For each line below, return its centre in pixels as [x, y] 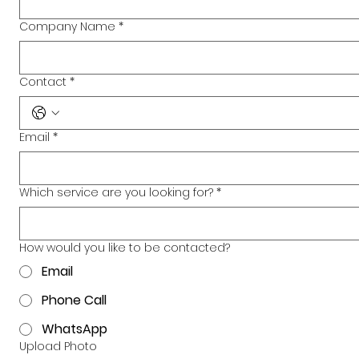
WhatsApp [75, 329]
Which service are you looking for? [116, 193]
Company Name [67, 27]
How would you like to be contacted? [125, 248]
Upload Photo [58, 347]
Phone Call [74, 301]
